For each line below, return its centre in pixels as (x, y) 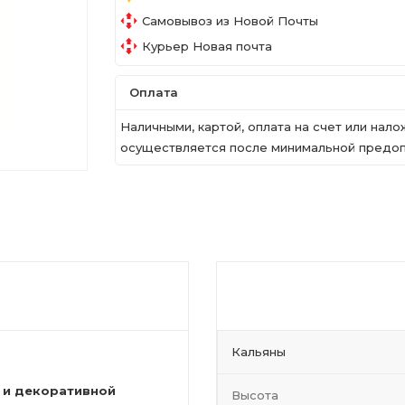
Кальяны (259, 352)
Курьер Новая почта (207, 46)
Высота (255, 395)
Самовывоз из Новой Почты (230, 20)
